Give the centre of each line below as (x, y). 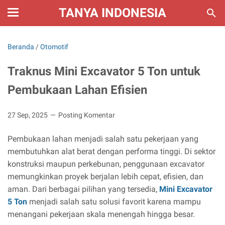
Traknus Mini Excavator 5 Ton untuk (104, 71)
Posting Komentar (87, 115)
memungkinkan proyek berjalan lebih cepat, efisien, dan (105, 177)
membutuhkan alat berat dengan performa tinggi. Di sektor (111, 151)
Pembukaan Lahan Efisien (77, 90)
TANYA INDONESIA (113, 13)
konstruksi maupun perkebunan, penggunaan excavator (106, 164)
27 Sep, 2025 (28, 115)
